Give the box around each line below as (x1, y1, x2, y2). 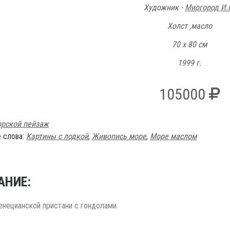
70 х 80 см (172, 39, 207, 49)
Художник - (144, 2, 185, 12)
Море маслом (150, 131, 197, 141)
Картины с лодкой (26, 131, 88, 141)
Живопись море (92, 131, 146, 141)
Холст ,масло (167, 21, 212, 31)
